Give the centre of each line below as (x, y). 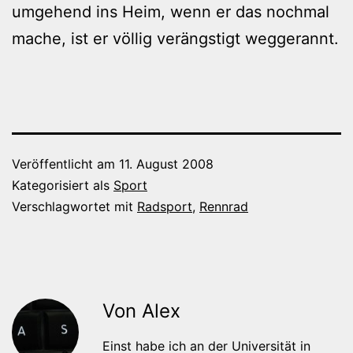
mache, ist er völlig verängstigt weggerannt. (175, 38)
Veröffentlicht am (65, 163)
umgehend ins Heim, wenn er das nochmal (171, 11)
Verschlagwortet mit (74, 206)
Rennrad (224, 206)
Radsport (165, 206)
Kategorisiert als (63, 185)
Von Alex (141, 310)
